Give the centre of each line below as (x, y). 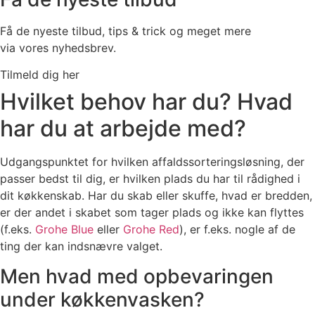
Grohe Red (151, 230)
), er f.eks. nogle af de (237, 230)
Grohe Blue (64, 230)
